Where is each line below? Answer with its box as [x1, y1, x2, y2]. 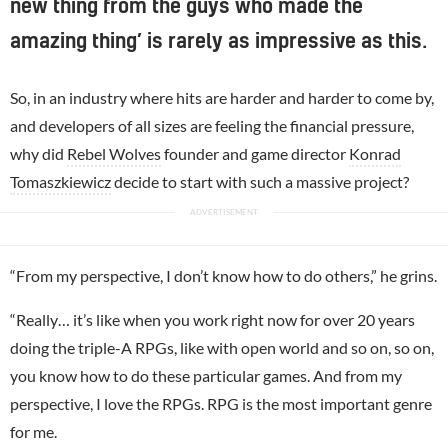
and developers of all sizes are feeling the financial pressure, [10, 115, 414, 135]
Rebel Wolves [67, 143, 161, 163]
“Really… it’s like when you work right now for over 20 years [10, 309, 415, 329]
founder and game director [161, 143, 349, 163]
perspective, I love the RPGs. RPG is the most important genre [10, 393, 432, 413]
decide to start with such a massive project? [111, 171, 409, 191]
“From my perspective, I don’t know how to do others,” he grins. [10, 265, 437, 285]
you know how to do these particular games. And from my [10, 365, 402, 385]
